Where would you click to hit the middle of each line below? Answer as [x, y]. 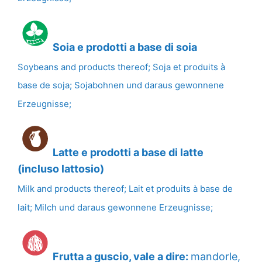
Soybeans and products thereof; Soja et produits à [122, 67]
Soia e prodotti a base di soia [125, 47]
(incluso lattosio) [61, 169]
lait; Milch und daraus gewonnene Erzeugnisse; [116, 207]
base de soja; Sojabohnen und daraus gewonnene [121, 85]
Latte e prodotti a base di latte [128, 153]
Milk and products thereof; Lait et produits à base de [125, 189]
